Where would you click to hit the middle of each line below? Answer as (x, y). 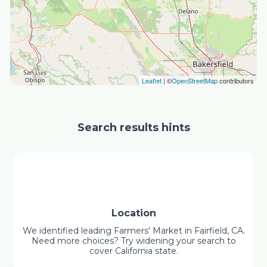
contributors (235, 80)
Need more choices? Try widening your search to (133, 241)
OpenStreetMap (194, 80)
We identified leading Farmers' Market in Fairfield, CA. (133, 231)
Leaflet (151, 80)
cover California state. (133, 251)
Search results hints (133, 128)
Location (133, 213)
